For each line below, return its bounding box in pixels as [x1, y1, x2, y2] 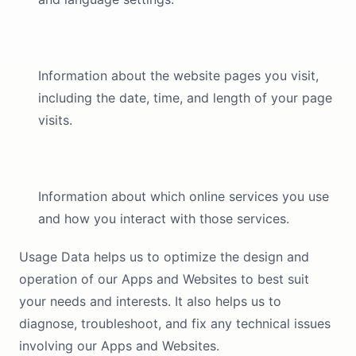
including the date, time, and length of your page [38, 90, 332, 106]
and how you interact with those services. [38, 211, 289, 226]
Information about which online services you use [38, 188, 329, 204]
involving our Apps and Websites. [19, 338, 219, 354]
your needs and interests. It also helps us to [19, 293, 281, 309]
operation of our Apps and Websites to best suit [19, 271, 309, 287]
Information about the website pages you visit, [38, 68, 319, 83]
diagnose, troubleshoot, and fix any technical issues [19, 315, 331, 331]
